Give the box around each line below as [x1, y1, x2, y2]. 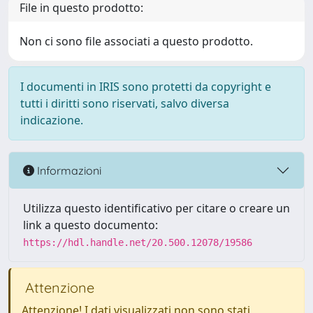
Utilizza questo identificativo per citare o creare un [23, 201, 290, 216]
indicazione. [20, 112, 83, 128]
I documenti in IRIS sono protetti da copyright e [20, 79, 271, 94]
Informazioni [34, 163, 101, 177]
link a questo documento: [23, 217, 158, 233]
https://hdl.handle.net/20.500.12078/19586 [23, 237, 252, 248]
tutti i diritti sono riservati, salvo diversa [20, 96, 229, 111]
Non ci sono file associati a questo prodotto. [20, 34, 253, 49]
